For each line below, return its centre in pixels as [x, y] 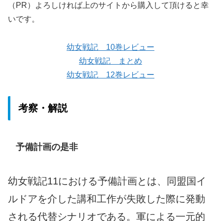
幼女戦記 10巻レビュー [110, 47]
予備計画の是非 [47, 147]
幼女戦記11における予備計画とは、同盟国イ [107, 181]
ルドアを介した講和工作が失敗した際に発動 [107, 199]
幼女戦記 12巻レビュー [110, 74]
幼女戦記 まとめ [110, 61]
